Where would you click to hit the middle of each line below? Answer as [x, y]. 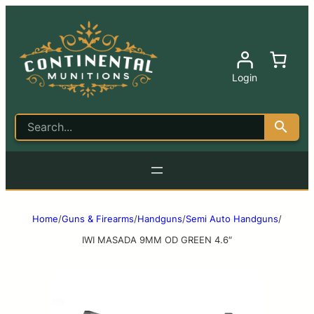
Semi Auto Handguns [232, 218]
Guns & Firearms [98, 218]
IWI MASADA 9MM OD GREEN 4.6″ [157, 239]
